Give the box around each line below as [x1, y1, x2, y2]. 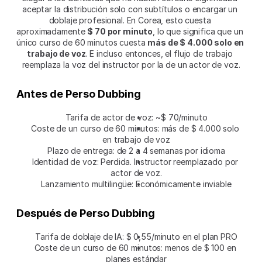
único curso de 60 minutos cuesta [16, 37, 148, 48]
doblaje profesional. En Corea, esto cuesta [49, 15, 211, 26]
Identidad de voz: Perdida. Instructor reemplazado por [32, 157, 239, 167]
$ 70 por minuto [87, 26, 153, 37]
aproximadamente [16, 26, 88, 37]
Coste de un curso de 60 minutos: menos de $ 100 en [34, 243, 236, 253]
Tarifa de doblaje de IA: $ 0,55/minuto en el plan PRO [35, 232, 237, 242]
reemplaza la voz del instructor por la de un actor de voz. [22, 60, 240, 70]
